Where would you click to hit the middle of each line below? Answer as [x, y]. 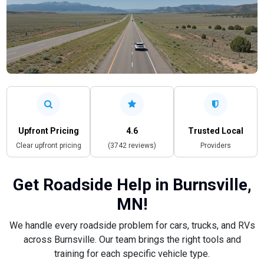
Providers [215, 145]
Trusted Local [215, 131]
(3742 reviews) [132, 145]
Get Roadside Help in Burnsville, [132, 184]
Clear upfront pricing [48, 145]
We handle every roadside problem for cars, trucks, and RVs [132, 225]
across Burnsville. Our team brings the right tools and [132, 239]
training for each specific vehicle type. [132, 253]
